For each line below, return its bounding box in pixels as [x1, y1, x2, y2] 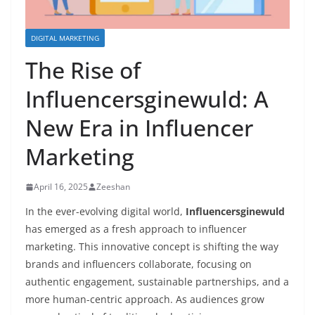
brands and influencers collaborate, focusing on [25, 257, 252, 271]
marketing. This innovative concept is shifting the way [25, 240, 278, 254]
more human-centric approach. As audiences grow [25, 292, 264, 307]
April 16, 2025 [34, 181, 88, 193]
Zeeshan [96, 181, 130, 193]
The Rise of [25, 55, 141, 86]
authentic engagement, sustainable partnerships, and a [25, 275, 289, 289]
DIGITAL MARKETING [31, 33, 99, 44]
